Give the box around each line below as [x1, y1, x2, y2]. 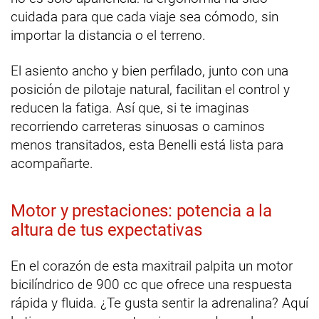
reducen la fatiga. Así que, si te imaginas [11, 100, 249, 117]
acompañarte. [11, 155, 93, 172]
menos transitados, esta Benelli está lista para [11, 137, 283, 154]
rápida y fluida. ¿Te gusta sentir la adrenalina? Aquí [11, 295, 308, 312]
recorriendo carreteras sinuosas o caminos [11, 118, 265, 135]
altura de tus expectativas [11, 220, 202, 241]
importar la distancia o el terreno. [11, 27, 206, 44]
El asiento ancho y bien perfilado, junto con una [11, 63, 288, 80]
